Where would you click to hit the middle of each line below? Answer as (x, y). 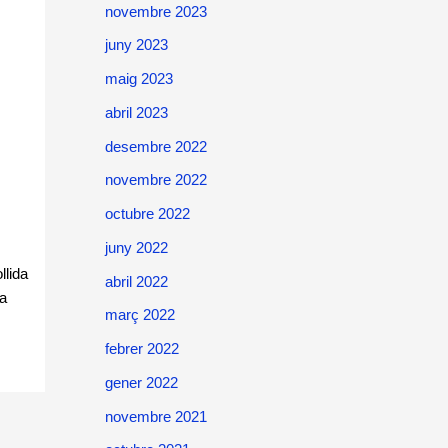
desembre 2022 (155, 146)
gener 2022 (141, 382)
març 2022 (139, 315)
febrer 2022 (141, 348)
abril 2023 (136, 112)
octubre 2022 (147, 213)
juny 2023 (136, 45)
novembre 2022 (155, 180)
